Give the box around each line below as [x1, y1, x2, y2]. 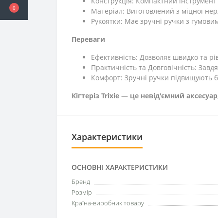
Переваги [72, 34, 105, 44]
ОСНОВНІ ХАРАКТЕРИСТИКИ [72, 162, 168, 172]
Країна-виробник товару [72, 198, 144, 207]
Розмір [72, 187, 92, 197]
